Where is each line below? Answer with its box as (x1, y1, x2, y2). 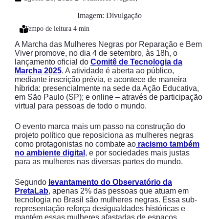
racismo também (136, 140, 199, 148)
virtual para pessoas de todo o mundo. (15, 102, 147, 110)
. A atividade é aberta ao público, (62, 66, 174, 75)
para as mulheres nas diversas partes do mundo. (15, 157, 185, 166)
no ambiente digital (15, 149, 85, 157)
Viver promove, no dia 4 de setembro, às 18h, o (15, 49, 177, 57)
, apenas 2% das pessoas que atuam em (48, 187, 189, 195)
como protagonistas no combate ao (15, 140, 136, 148)
